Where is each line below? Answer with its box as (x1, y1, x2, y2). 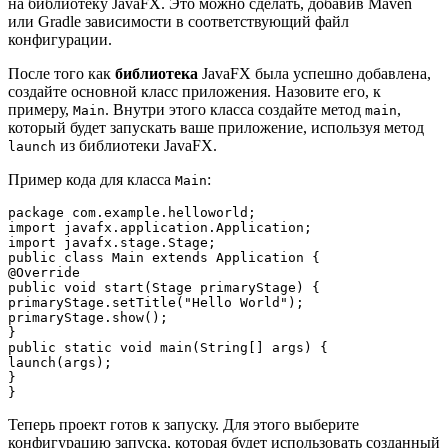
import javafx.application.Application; (8, 219, 312, 235)
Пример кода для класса (8, 170, 175, 188)
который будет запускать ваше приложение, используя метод (8, 118, 424, 136)
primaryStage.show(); (8, 309, 168, 325)
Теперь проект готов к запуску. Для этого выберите (8, 415, 359, 433)
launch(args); (8, 354, 112, 370)
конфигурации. (8, 30, 112, 48)
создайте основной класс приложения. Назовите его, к (8, 82, 381, 100)
